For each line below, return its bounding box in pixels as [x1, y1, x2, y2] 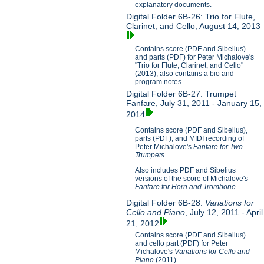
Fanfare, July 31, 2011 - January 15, [126, 98, 262, 108]
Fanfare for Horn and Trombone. [135, 182, 238, 191]
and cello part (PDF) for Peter [135, 239, 229, 247]
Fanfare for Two [193, 142, 243, 151]
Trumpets [135, 150, 165, 159]
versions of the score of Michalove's [135, 174, 249, 183]
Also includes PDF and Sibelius [135, 166, 236, 174]
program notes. [135, 78, 184, 87]
